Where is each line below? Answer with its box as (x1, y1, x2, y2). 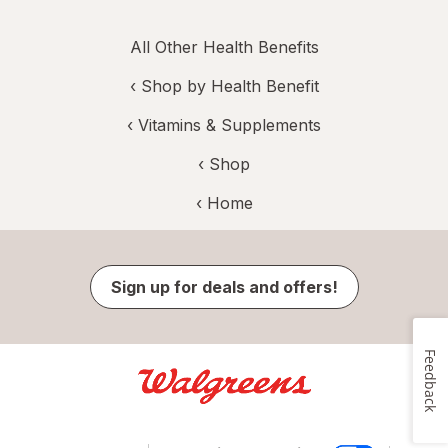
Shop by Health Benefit (140, 76, 319, 97)
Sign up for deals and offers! (110, 277, 338, 298)
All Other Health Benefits (129, 37, 319, 58)
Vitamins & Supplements (138, 115, 321, 136)
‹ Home (195, 193, 253, 214)
